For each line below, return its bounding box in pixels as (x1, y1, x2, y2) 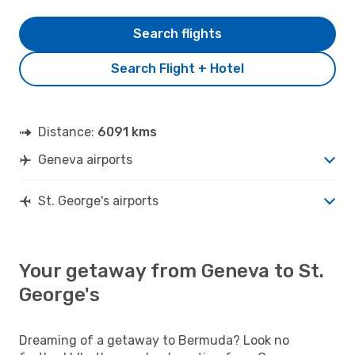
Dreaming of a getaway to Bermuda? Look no (19, 332, 289, 348)
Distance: (38, 124, 97, 139)
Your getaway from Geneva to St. (19, 259, 324, 282)
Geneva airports (38, 151, 132, 167)
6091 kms (97, 124, 157, 139)
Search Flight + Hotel (111, 60, 244, 76)
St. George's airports (38, 193, 158, 208)
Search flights (133, 25, 222, 41)
